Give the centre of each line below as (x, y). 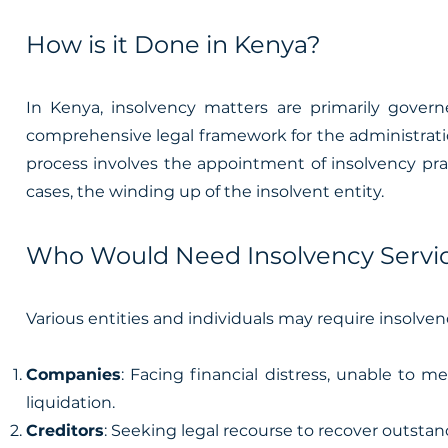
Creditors (65, 430)
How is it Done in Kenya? (173, 44)
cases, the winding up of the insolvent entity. (205, 191)
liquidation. (70, 402)
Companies (73, 374)
